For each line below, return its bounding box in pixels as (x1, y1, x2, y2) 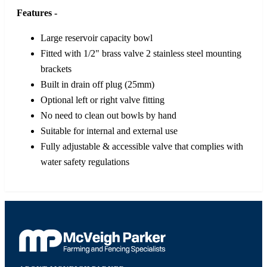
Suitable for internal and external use (41, 126, 178, 136)
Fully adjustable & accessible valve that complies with (41, 141, 243, 152)
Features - (17, 8, 57, 18)
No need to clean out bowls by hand (41, 110, 176, 121)
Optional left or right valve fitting (41, 95, 164, 105)
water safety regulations (41, 157, 129, 167)
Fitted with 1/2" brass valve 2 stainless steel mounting (41, 48, 241, 59)
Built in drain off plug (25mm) (41, 79, 154, 90)
